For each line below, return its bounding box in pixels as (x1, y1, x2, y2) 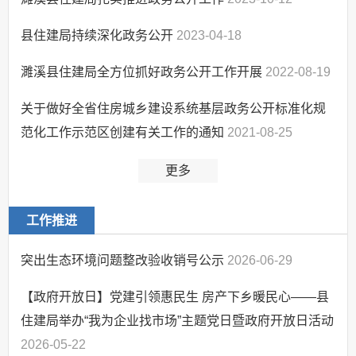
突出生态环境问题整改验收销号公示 (21, 253, 227, 267)
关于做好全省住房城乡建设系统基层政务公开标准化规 (21, 101, 326, 115)
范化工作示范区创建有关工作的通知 (21, 125, 227, 139)
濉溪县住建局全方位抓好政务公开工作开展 (21, 64, 265, 79)
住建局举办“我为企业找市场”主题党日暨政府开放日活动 (21, 313, 334, 327)
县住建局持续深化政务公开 (21, 28, 176, 42)
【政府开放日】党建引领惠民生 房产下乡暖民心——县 (21, 289, 329, 304)
